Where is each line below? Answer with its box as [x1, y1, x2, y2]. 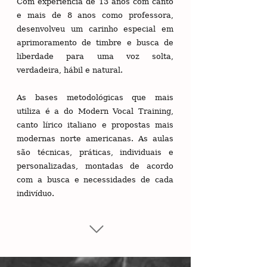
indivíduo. [17, 189, 54, 198]
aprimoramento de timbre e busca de [17, 38, 173, 47]
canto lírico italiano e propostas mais [17, 120, 173, 129]
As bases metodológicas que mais [17, 93, 173, 102]
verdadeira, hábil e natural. [17, 66, 123, 74]
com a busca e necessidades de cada [17, 175, 173, 184]
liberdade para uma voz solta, [17, 52, 173, 61]
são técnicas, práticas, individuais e [17, 148, 173, 157]
